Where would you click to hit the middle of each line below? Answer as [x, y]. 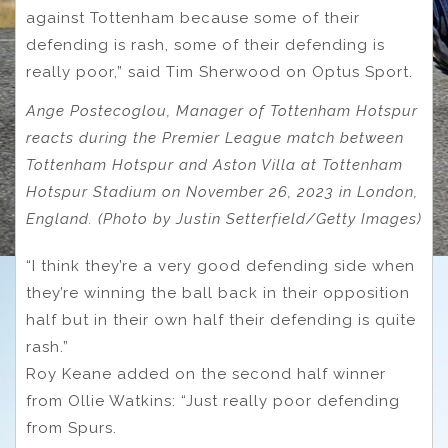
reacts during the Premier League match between [215, 138]
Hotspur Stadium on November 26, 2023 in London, [222, 192]
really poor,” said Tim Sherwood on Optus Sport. [222, 72]
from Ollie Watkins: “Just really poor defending [213, 400]
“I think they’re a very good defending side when [220, 265]
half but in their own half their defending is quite [221, 319]
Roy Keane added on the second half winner [206, 373]
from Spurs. [71, 427]
